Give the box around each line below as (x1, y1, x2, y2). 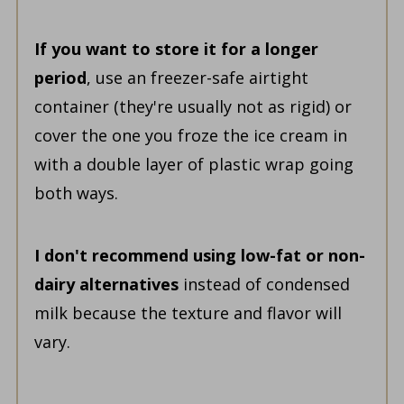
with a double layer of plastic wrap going (33, 153, 353, 176)
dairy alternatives (33, 273, 179, 296)
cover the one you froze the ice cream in (33, 124, 347, 147)
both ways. (33, 182, 118, 205)
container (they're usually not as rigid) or (33, 96, 352, 118)
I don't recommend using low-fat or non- (33, 244, 365, 267)
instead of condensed (178, 273, 350, 296)
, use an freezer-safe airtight (86, 67, 308, 89)
